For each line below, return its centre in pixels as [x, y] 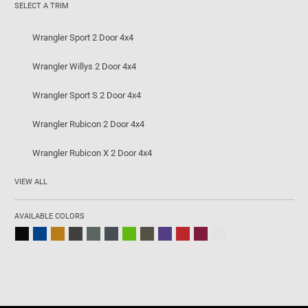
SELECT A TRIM [42, 6]
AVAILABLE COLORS [49, 217]
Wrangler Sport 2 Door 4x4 [83, 38]
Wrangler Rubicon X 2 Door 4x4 [92, 153]
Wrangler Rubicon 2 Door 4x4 [89, 124]
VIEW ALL [32, 182]
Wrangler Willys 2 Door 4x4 [85, 67]
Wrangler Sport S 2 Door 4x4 [87, 96]
